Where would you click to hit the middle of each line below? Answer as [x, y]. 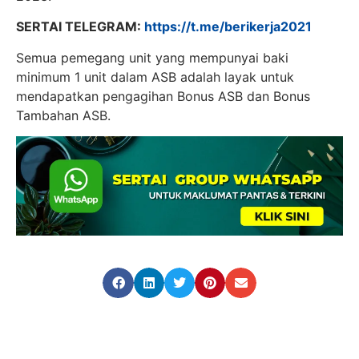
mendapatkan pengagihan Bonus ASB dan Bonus [163, 96]
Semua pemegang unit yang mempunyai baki [152, 57]
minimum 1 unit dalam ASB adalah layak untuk [155, 77]
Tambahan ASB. [63, 115]
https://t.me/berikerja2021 [228, 27]
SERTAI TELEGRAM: [80, 27]
